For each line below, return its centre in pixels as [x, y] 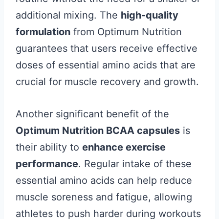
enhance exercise [124, 147]
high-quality [150, 15]
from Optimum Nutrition [126, 32]
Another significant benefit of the [92, 114]
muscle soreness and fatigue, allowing [104, 197]
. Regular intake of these [135, 164]
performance [47, 164]
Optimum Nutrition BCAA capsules [98, 131]
